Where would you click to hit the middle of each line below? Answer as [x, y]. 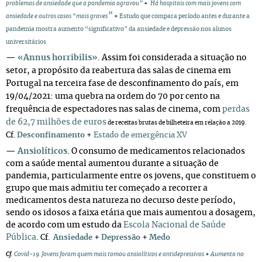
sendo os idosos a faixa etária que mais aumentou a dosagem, [131, 213]
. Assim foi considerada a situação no [172, 58]
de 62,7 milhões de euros [56, 122]
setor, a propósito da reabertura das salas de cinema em [118, 71]
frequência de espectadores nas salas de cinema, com [114, 109]
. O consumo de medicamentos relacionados [156, 151]
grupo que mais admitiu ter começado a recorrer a [107, 188]
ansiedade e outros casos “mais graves [57, 16]
